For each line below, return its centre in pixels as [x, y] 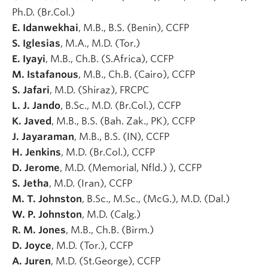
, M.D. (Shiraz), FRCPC [100, 90]
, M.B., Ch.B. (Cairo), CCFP [138, 74]
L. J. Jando [36, 105]
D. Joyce [32, 245]
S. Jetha [31, 183]
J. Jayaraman [43, 136]
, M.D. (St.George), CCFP [107, 261]
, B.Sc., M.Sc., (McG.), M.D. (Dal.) [157, 199]
